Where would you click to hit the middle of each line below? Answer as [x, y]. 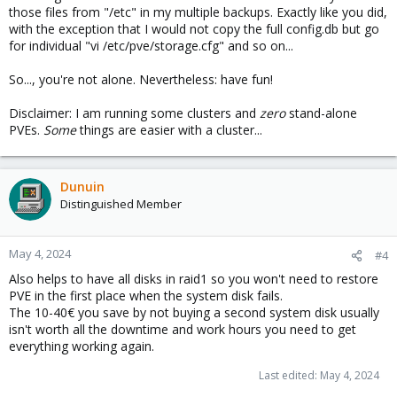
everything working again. [82, 346]
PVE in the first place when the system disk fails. [146, 296]
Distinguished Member [121, 204]
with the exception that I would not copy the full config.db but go [194, 29]
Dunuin [82, 187]
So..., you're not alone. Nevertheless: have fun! [141, 79]
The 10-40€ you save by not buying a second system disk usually [194, 312]
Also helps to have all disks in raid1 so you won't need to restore [194, 279]
